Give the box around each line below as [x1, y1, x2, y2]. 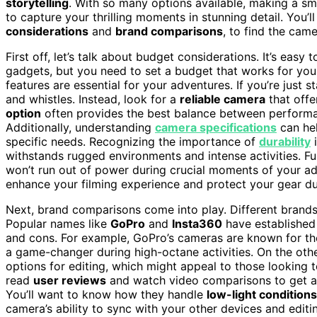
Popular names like [6, 216, 110, 231]
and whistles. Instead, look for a [6, 91, 180, 106]
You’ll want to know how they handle [6, 287, 207, 301]
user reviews [33, 272, 106, 287]
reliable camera [180, 91, 265, 106]
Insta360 [172, 216, 222, 231]
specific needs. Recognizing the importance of [6, 134, 259, 149]
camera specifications [155, 120, 277, 134]
